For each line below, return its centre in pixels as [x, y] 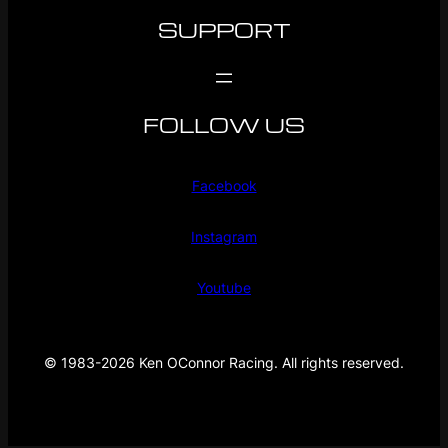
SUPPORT [224, 29]
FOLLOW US [224, 125]
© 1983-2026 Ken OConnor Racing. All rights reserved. [224, 362]
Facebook [224, 186]
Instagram [224, 237]
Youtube [224, 287]
